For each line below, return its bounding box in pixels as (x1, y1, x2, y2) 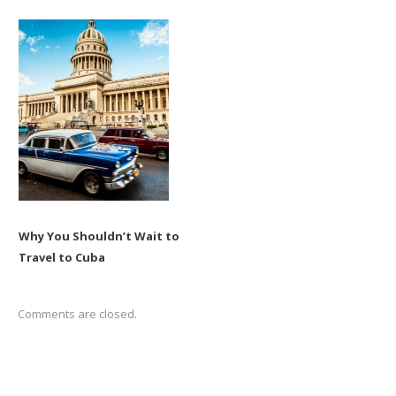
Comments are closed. (18, 305, 137, 322)
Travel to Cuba (18, 248, 105, 265)
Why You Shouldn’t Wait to (18, 227, 179, 244)
